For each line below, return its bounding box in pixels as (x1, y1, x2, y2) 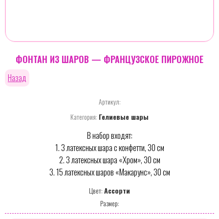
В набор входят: (87, 129, 132, 141)
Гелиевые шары (99, 111, 149, 122)
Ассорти (104, 185, 130, 196)
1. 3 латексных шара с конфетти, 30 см (55, 141, 164, 153)
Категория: (70, 111, 97, 122)
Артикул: (98, 96, 121, 107)
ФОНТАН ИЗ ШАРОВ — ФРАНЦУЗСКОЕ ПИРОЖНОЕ (16, 52, 203, 66)
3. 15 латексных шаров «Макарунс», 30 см (49, 165, 170, 178)
